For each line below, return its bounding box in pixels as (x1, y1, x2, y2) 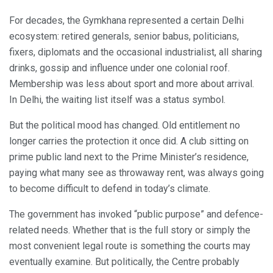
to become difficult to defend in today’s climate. (9, 182, 210, 194)
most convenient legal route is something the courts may (9, 239, 250, 252)
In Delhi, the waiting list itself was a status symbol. (9, 93, 225, 105)
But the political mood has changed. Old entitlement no (9, 119, 240, 131)
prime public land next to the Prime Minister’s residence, (9, 151, 249, 163)
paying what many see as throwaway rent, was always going (9, 166, 264, 179)
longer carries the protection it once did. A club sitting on (9, 135, 249, 147)
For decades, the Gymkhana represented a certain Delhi (9, 14, 244, 26)
